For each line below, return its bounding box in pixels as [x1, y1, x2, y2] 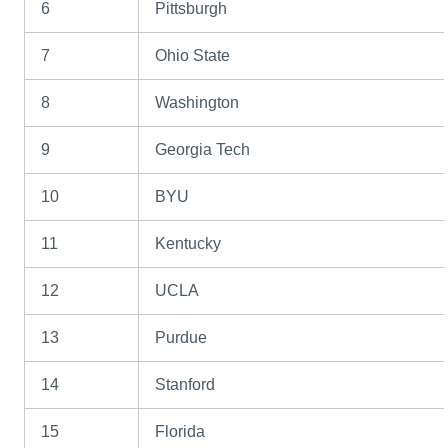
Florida [155, 423, 206, 441]
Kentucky [155, 235, 222, 253]
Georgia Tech [155, 141, 251, 159]
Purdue [155, 329, 208, 347]
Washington [155, 94, 240, 112]
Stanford [155, 376, 216, 394]
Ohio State [155, 47, 231, 65]
